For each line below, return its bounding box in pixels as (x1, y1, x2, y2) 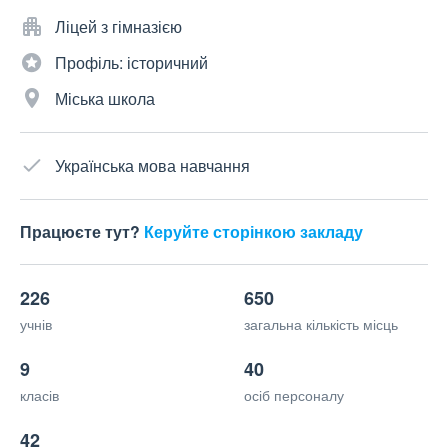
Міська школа (55, 87, 155, 111)
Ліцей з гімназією (55, 15, 182, 39)
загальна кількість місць (244, 314, 398, 335)
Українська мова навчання (55, 154, 250, 178)
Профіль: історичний (55, 51, 208, 75)
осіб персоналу (244, 385, 344, 406)
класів (20, 385, 59, 406)
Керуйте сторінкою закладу (144, 220, 363, 244)
